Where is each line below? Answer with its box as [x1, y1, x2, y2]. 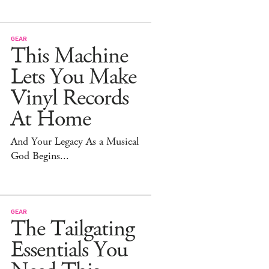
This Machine [11, 41, 128, 71]
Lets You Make [11, 62, 136, 92]
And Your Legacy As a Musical [11, 134, 139, 149]
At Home [11, 104, 91, 134]
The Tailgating [11, 214, 134, 244]
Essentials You [11, 235, 127, 265]
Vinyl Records [11, 83, 128, 113]
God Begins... [11, 148, 69, 163]
